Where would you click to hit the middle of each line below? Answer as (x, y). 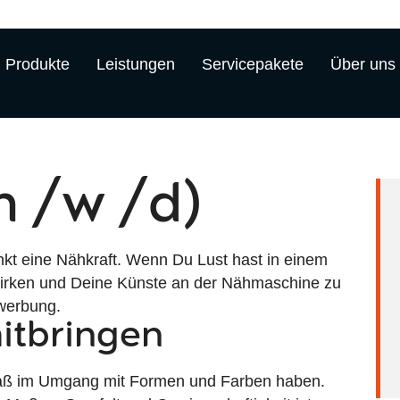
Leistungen (135, 64)
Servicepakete (252, 64)
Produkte (37, 64)
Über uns (362, 64)
